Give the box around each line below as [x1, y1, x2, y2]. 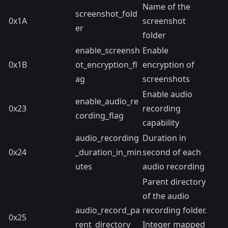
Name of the [142, 1, 190, 12]
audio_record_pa [75, 205, 140, 216]
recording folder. [142, 205, 207, 216]
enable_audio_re [75, 96, 138, 107]
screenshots [142, 73, 190, 84]
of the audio [142, 190, 189, 202]
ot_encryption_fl [75, 59, 137, 70]
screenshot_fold [75, 8, 137, 19]
